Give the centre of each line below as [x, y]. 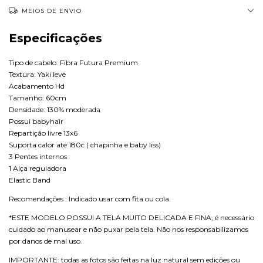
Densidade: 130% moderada [55, 109]
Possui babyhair [36, 121]
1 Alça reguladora [38, 168]
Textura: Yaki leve [37, 74]
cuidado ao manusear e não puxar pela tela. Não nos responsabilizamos [129, 229]
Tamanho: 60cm [38, 98]
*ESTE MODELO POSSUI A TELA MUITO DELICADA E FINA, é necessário [131, 218]
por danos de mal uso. [45, 241]
